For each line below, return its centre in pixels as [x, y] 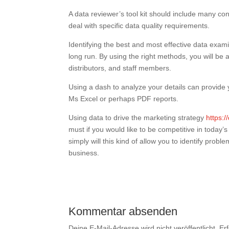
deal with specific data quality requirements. [139, 26]
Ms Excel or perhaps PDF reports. [124, 99]
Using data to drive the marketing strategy [138, 118]
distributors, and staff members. [120, 68]
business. [84, 153]
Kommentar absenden [123, 211]
